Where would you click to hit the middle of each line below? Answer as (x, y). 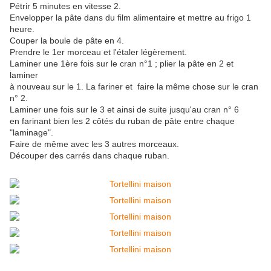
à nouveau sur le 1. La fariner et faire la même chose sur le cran (134, 87)
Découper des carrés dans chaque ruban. (90, 156)
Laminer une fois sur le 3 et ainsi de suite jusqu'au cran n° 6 (124, 110)
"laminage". (31, 133)
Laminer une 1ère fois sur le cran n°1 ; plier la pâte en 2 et (122, 64)
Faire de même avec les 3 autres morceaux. (94, 144)
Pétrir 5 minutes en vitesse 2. (65, 6)
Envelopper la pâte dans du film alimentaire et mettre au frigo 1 (130, 18)
